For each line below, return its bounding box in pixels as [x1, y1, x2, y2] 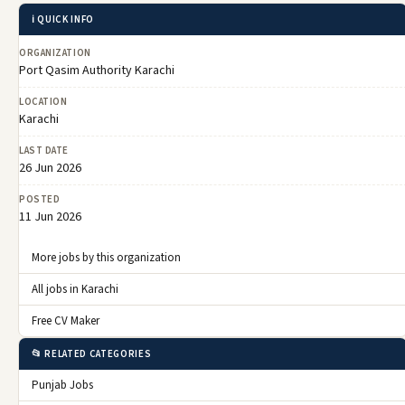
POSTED [19, 193, 61, 207]
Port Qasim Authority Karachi [19, 61, 174, 80]
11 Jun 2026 [19, 208, 81, 227]
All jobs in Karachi [32, 281, 118, 298]
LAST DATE [19, 144, 69, 158]
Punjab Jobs [32, 377, 93, 394]
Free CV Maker [32, 313, 99, 330]
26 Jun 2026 [19, 159, 81, 178]
